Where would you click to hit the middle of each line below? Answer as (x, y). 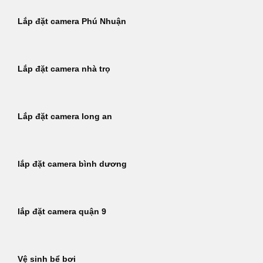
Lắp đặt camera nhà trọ (64, 69)
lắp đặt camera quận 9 (62, 212)
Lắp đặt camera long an (65, 117)
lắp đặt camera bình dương (72, 164)
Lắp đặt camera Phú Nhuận (72, 22)
